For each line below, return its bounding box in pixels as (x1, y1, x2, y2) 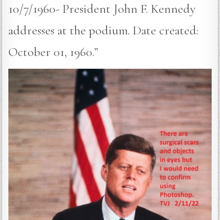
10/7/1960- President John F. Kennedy (8, 1, 196, 17)
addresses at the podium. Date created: (8, 23, 199, 38)
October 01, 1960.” (8, 44, 99, 60)
